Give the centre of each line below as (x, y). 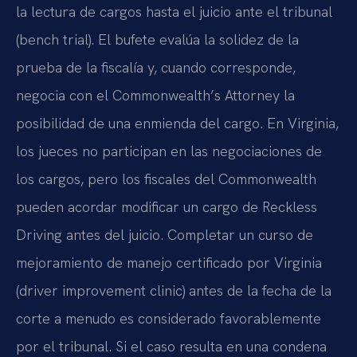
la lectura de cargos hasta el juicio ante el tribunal (174, 12)
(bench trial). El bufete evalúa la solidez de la (157, 40)
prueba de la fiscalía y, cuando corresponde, (156, 68)
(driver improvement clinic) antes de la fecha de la (174, 291)
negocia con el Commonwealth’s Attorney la (155, 96)
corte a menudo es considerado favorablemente (169, 319)
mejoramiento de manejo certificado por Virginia (169, 263)
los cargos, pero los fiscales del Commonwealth (166, 179)
